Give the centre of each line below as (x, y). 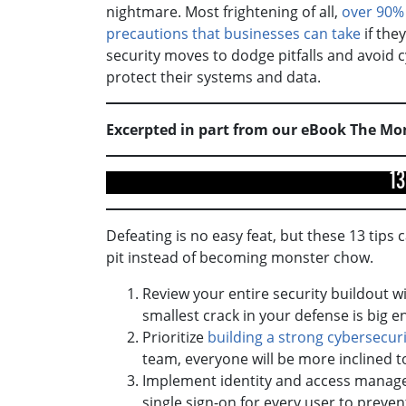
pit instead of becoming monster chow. (243, 257)
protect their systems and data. (215, 77)
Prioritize (175, 337)
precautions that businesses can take (233, 33)
